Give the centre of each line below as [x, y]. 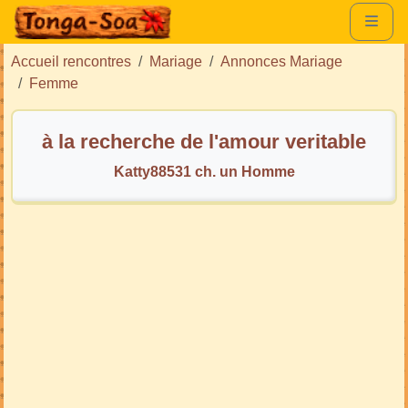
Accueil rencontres [71, 61]
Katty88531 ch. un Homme [204, 171]
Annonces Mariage [281, 61]
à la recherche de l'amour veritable [204, 141]
